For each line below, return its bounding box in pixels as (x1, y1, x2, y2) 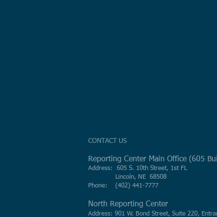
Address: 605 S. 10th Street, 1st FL (88, 165, 187, 171)
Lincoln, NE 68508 (88, 174, 167, 180)
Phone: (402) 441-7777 (88, 183, 166, 189)
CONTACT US (88, 138, 127, 144)
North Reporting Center (88, 201, 168, 208)
